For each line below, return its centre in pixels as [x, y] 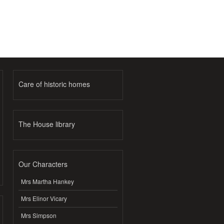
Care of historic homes [54, 84]
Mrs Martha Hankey [47, 181]
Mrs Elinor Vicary [44, 198]
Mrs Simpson [39, 215]
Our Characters [43, 164]
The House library [47, 124]
